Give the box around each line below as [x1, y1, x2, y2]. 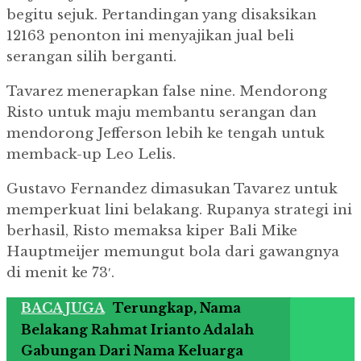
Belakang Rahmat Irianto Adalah [21, 322, 254, 338]
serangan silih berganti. [6, 48, 176, 66]
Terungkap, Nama [113, 300, 241, 317]
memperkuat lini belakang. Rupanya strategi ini [6, 201, 352, 219]
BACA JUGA [21, 300, 105, 317]
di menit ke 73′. [6, 264, 114, 282]
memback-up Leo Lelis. [6, 146, 176, 164]
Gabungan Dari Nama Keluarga [21, 342, 243, 359]
